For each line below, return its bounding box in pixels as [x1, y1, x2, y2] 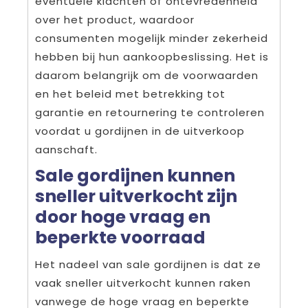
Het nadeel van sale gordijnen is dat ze [35, 256, 261, 272]
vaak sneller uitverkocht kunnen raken [35, 275, 251, 290]
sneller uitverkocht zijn [35, 184, 237, 208]
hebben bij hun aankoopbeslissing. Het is [35, 49, 269, 64]
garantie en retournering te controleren [35, 104, 265, 120]
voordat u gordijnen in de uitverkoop [35, 123, 245, 138]
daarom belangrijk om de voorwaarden [35, 67, 258, 82]
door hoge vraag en [35, 204, 210, 229]
